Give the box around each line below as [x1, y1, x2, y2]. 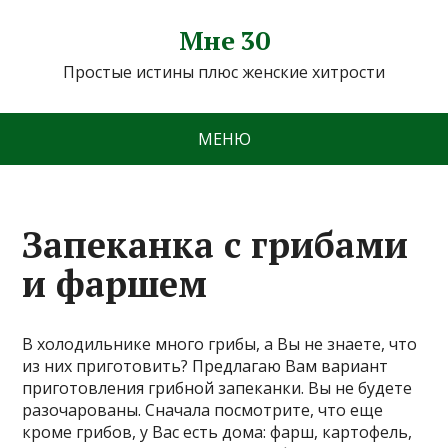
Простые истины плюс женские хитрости [63, 61, 385, 83]
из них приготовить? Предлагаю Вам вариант [22, 355, 389, 377]
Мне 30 [178, 23, 270, 57]
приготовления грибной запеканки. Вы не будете [22, 377, 413, 399]
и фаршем [22, 260, 208, 307]
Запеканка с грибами [22, 221, 409, 268]
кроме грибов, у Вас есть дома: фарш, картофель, [22, 421, 413, 443]
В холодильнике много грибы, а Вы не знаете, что [22, 333, 418, 355]
